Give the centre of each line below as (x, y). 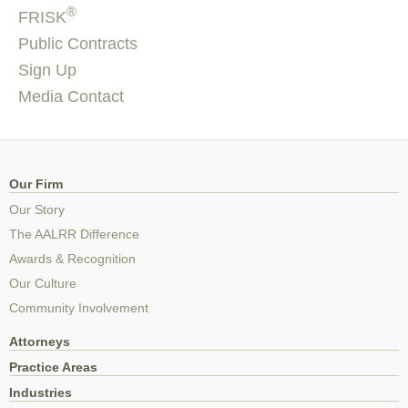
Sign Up (47, 70)
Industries (41, 393)
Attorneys (40, 342)
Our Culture (43, 283)
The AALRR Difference (74, 234)
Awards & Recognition (72, 259)
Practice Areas (53, 367)
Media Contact (71, 96)
